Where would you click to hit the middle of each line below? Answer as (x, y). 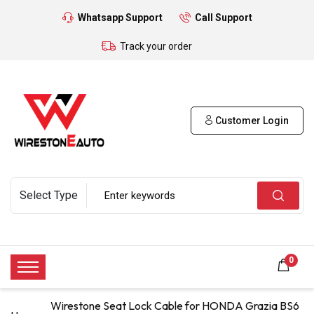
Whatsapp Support (120, 18)
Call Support (223, 18)
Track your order (156, 46)
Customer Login (251, 120)
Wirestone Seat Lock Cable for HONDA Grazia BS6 (175, 305)
